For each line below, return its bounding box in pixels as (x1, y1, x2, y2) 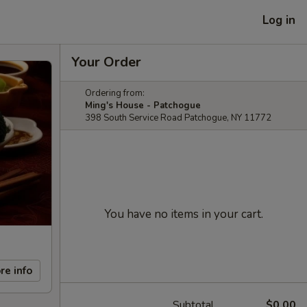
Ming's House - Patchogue (85, 99, 201, 112)
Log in (262, 12, 295, 28)
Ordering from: (85, 87, 145, 99)
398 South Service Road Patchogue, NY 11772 (85, 112, 271, 124)
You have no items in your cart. (104, 206, 263, 222)
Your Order (71, 53, 141, 71)
